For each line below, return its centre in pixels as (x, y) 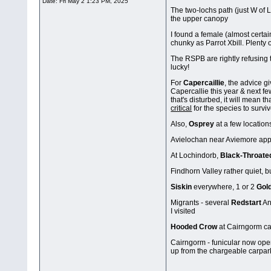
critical (181, 109)
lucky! (180, 67)
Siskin (181, 187)
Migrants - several (201, 203)
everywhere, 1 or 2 (224, 187)
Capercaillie (204, 83)
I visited (183, 211)
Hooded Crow (194, 227)
